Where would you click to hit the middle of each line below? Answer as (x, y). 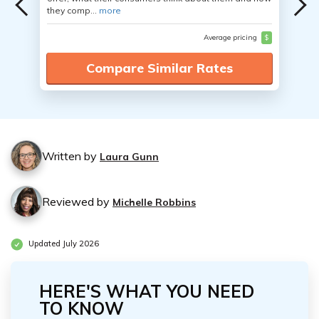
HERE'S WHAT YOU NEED (147, 291)
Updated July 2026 (63, 244)
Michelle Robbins (154, 202)
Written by (71, 156)
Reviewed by (77, 202)
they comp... (73, 10)
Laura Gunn (129, 157)
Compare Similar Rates (159, 68)
